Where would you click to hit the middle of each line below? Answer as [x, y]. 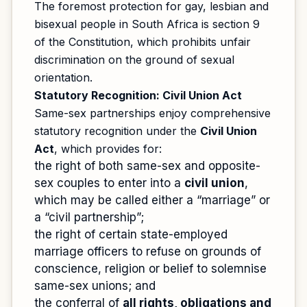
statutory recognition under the [117, 131]
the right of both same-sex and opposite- [147, 166]
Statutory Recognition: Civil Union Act [138, 95]
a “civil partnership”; [89, 217]
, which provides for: [108, 149]
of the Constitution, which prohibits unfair [143, 42]
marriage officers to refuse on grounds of [148, 251]
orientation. [63, 77]
